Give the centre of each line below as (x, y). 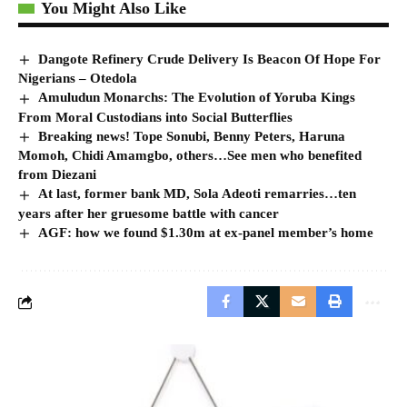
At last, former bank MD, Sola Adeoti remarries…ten (198, 194)
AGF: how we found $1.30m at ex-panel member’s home (206, 232)
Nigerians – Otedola (78, 79)
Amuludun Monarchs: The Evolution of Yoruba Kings (197, 98)
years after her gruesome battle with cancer (149, 213)
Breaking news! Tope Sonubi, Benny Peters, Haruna (192, 136)
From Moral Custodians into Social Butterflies (155, 117)
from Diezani (57, 175)
